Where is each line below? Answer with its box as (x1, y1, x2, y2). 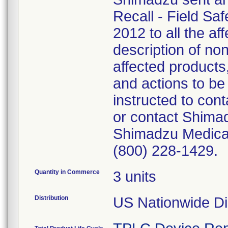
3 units (113, 168, 156, 185)
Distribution (35, 194, 68, 202)
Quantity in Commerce (35, 168, 100, 176)
